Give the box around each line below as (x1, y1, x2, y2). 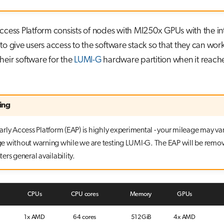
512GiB (130, 213, 151, 220)
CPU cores (70, 190, 98, 197)
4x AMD (173, 213, 195, 220)
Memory (129, 190, 151, 197)
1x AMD (24, 213, 45, 220)
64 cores (73, 213, 96, 220)
